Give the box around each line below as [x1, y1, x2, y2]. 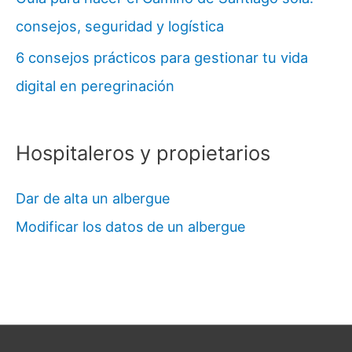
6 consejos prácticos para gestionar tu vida [16, 49, 308, 67]
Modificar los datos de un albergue [16, 218, 245, 236]
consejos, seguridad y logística [16, 16, 224, 35]
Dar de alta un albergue [16, 190, 170, 207]
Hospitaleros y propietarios [16, 140, 270, 165]
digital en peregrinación [16, 77, 174, 95]
